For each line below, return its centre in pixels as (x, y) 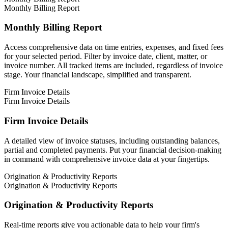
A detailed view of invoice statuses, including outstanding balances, (112, 140)
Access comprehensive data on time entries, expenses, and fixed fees (114, 47)
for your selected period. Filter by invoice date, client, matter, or (106, 56)
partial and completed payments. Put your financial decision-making (113, 150)
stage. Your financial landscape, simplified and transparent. (98, 75)
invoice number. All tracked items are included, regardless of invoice (113, 66)
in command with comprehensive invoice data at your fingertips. (107, 159)
